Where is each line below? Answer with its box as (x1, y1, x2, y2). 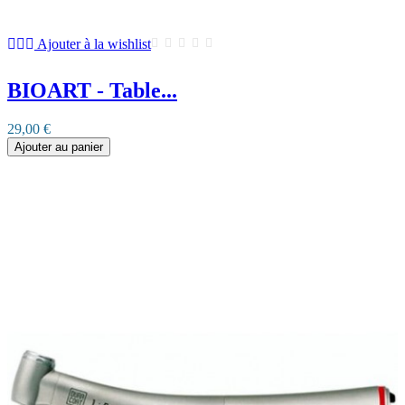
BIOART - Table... (7, 78, 177, 102)
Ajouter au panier (14, 139, 103, 154)
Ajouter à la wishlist (37, 35, 151, 52)
